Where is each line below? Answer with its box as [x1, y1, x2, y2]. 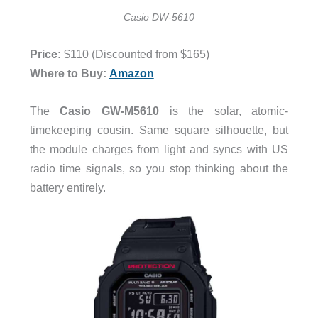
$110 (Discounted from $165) [60, 48, 209, 61]
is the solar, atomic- [158, 104, 289, 118]
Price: [29, 48, 61, 61]
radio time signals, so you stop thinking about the [29, 162, 289, 175]
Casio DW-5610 [124, 11, 194, 23]
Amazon [109, 67, 154, 80]
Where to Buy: [29, 67, 106, 80]
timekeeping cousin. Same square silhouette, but [29, 124, 289, 137]
